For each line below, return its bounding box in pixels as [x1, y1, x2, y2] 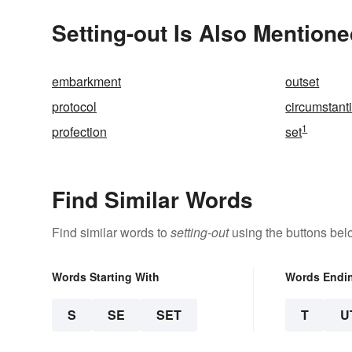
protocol [52, 97, 97, 116]
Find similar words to [52, 223, 170, 242]
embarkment [52, 72, 121, 91]
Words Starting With [52, 269, 159, 285]
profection [52, 123, 107, 141]
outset [285, 72, 320, 91]
